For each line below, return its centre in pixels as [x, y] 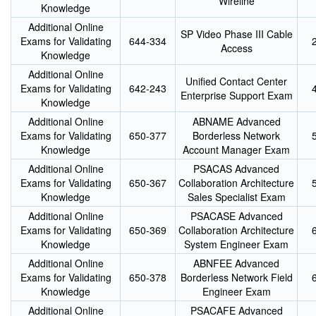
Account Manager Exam [236, 150]
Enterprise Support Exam [236, 95]
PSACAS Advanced [236, 169]
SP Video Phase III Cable [236, 34]
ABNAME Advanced [236, 121]
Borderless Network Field [236, 277]
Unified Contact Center [236, 81]
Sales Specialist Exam [236, 197]
